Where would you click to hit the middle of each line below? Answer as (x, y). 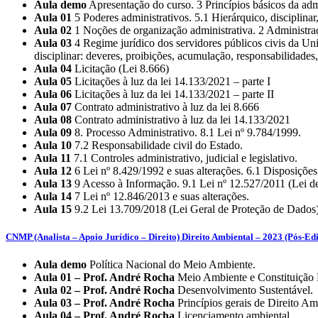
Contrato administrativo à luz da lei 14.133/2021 (181, 120)
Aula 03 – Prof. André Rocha (104, 303)
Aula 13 (53, 184)
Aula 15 (53, 209)
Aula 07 (53, 107)
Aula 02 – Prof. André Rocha (104, 290)
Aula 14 (53, 197)
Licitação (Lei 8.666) (120, 69)
